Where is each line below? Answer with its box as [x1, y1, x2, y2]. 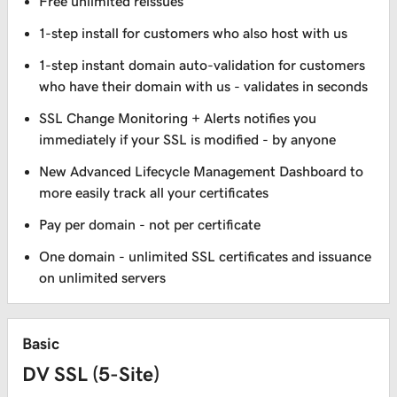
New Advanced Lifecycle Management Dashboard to [39, 164, 364, 179]
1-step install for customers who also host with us [39, 26, 348, 41]
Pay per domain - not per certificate [39, 217, 261, 232]
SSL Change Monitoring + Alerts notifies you [39, 111, 317, 126]
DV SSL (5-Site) [22, 362, 160, 385]
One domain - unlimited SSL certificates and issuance [39, 249, 372, 264]
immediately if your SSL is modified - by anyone [39, 132, 337, 147]
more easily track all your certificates [39, 185, 269, 200]
